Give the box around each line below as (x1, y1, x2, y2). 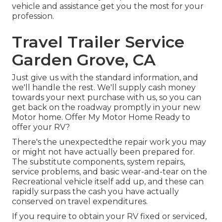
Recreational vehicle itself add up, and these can (12, 177, 204, 187)
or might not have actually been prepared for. (12, 147, 195, 157)
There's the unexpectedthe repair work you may (12, 137, 206, 147)
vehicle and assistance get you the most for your (12, 1, 204, 11)
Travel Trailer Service (12, 32, 184, 52)
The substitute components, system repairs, (12, 157, 185, 167)
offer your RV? (12, 122, 70, 132)
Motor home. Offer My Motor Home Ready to (12, 112, 190, 122)
